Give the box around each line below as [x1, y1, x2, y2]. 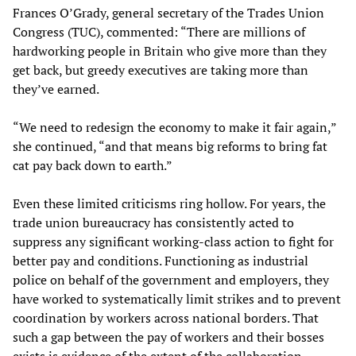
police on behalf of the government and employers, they [13, 271, 329, 289]
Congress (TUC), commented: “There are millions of [13, 23, 305, 41]
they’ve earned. [13, 80, 99, 99]
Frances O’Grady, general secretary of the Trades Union [13, 4, 324, 22]
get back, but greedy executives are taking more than [13, 61, 308, 79]
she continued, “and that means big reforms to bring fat [13, 137, 327, 156]
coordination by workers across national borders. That [13, 309, 319, 327]
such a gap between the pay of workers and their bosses [13, 328, 324, 346]
